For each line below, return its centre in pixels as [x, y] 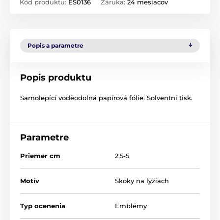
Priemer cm [40, 156]
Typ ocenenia [43, 206]
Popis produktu [56, 78]
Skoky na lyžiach [142, 181]
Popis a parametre [55, 46]
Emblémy [131, 206]
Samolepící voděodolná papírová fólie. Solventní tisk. [106, 98]
